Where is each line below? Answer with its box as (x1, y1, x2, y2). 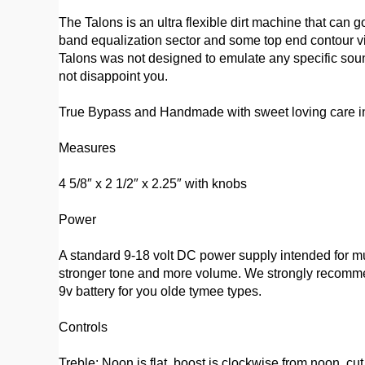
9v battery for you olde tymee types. (59, 284, 262, 298)
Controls (59, 320, 108, 334)
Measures (59, 141, 116, 155)
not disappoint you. (59, 69, 168, 83)
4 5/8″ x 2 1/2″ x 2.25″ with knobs (59, 177, 247, 191)
